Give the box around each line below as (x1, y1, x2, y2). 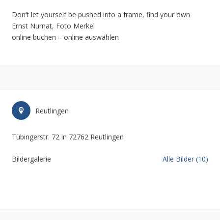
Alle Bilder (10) (163, 154, 208, 164)
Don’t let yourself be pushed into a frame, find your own (12, 10, 190, 19)
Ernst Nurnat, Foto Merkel (12, 21, 95, 30)
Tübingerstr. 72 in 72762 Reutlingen (12, 132, 124, 141)
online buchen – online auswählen (12, 32, 119, 42)
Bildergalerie (12, 154, 51, 164)
